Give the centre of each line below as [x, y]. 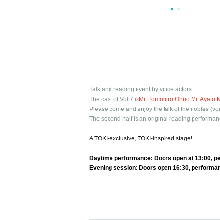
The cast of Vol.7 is [114, 99]
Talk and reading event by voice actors [140, 89]
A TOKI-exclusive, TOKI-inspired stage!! [141, 138]
